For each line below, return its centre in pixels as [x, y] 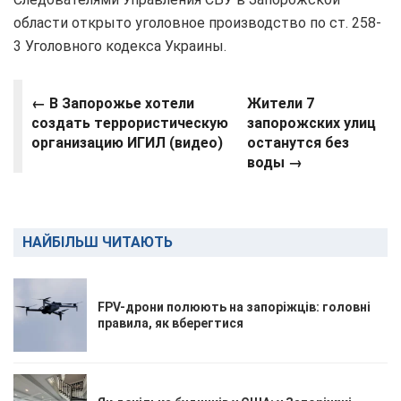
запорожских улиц [311, 123]
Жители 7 [280, 103]
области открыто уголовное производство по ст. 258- [197, 22]
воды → [274, 162]
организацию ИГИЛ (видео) [127, 142]
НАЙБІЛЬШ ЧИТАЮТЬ [98, 242]
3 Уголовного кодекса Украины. [120, 46]
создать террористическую [130, 123]
